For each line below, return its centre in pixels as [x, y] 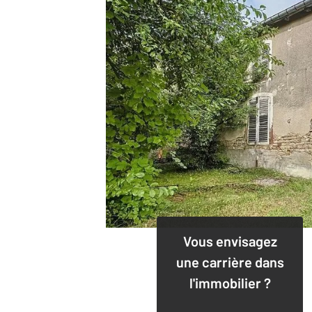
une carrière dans [230, 262]
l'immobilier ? [230, 282]
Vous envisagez [230, 241]
